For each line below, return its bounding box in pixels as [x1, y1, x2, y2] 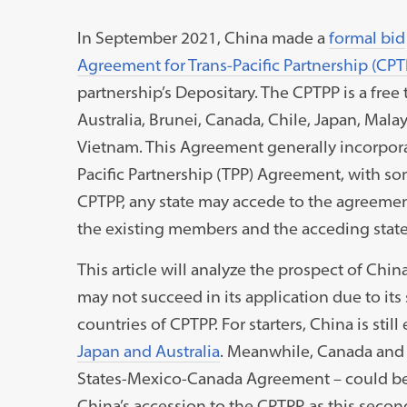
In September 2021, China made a [76, 26, 329, 48]
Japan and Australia [76, 340, 220, 362]
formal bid [328, 26, 405, 48]
